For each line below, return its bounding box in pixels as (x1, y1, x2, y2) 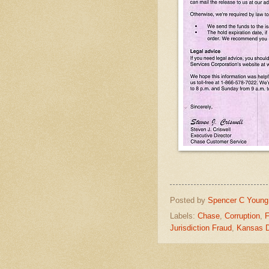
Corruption (225, 211, 260, 221)
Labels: (170, 211, 198, 221)
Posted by (170, 195, 208, 205)
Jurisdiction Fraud (170, 223, 232, 233)
